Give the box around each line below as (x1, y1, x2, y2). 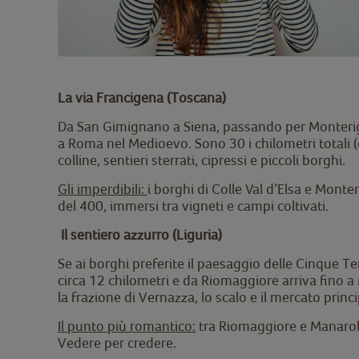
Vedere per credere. (58, 333, 176, 351)
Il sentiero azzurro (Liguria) (58, 225, 222, 243)
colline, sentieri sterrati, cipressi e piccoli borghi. (58, 151, 345, 168)
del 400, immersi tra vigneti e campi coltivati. (58, 196, 329, 214)
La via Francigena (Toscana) (58, 88, 226, 106)
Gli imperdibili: (58, 179, 147, 197)
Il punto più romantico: (58, 317, 196, 334)
